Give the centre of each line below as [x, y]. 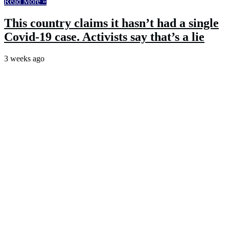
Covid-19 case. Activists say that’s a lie [104, 37]
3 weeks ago [24, 59]
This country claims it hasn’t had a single [111, 23]
